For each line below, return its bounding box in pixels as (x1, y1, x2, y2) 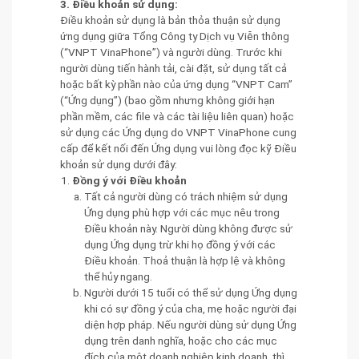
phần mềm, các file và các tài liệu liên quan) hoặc (60, 109, 294, 123)
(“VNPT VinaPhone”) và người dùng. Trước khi (60, 45, 282, 58)
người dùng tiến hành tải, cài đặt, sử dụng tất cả (60, 61, 287, 75)
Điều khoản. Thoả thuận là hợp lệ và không (84, 253, 285, 267)
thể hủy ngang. (84, 269, 152, 283)
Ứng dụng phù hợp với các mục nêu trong (84, 205, 280, 219)
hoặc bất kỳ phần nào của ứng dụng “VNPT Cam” (60, 77, 292, 91)
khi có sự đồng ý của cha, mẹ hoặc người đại (84, 301, 296, 315)
